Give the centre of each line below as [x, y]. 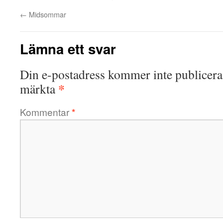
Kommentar [46, 112]
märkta [39, 89]
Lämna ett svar [68, 49]
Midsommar [47, 14]
